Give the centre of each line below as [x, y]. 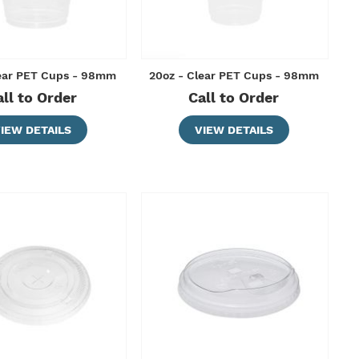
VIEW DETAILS [234, 130]
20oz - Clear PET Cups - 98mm [234, 76]
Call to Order [234, 98]
